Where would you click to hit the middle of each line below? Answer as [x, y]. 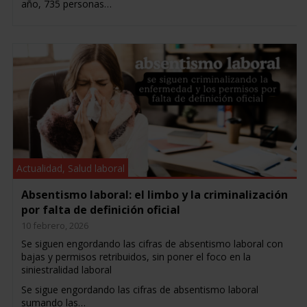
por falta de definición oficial [100, 210]
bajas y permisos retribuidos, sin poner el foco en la [136, 257]
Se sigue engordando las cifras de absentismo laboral [139, 290]
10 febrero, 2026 [54, 226]
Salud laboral [96, 169]
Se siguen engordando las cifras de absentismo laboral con [152, 244]
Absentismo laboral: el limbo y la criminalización [154, 195]
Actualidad [39, 169]
